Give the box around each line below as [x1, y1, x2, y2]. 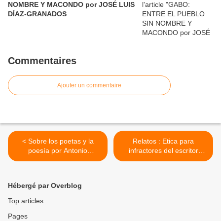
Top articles [8, 197, 43, 205]
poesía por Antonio [28, 147, 87, 155]
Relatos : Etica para [133, 137, 194, 146]
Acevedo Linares [32, 156, 84, 164]
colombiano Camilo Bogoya [120, 156, 206, 164]
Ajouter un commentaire [57, 82, 121, 89]
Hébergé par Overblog [8, 182, 82, 190]
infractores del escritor [128, 147, 198, 155]
